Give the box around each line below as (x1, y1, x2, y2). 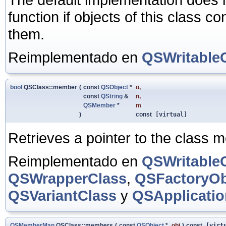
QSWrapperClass (8, 169, 127, 187)
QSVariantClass (8, 187, 117, 204)
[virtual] (152, 110, 187, 118)
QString (101, 92, 123, 100)
